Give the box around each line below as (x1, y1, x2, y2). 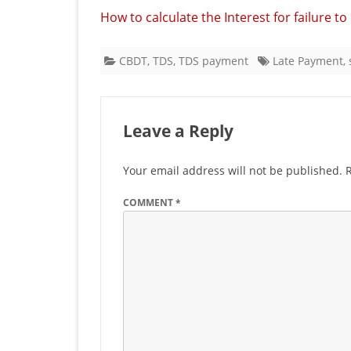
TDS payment (179, 52, 248, 68)
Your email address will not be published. (123, 162, 342, 178)
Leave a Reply (123, 119, 233, 142)
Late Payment (273, 52, 343, 68)
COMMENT (123, 195, 175, 209)
